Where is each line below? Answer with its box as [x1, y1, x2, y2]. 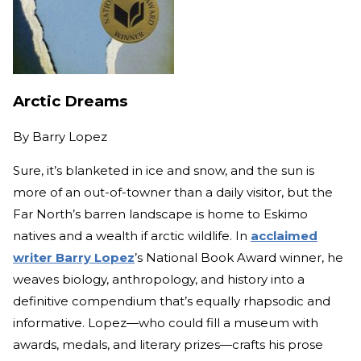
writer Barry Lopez [13, 250, 135, 265]
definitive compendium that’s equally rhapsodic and [13, 293, 330, 309]
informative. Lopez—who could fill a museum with [13, 315, 318, 330]
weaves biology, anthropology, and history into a [13, 272, 305, 287]
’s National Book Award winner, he [135, 250, 343, 265]
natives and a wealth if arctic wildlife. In [13, 228, 251, 243]
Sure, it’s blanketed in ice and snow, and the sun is [13, 163, 314, 178]
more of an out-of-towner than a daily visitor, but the [13, 185, 333, 200]
